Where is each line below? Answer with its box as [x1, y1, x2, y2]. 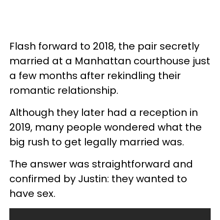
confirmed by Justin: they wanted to [9, 171, 187, 186]
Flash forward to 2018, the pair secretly [9, 39, 199, 53]
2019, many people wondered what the [9, 120, 202, 134]
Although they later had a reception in [9, 105, 198, 119]
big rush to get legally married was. [9, 135, 184, 149]
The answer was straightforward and [9, 157, 193, 171]
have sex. [9, 186, 58, 200]
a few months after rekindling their [9, 68, 181, 82]
